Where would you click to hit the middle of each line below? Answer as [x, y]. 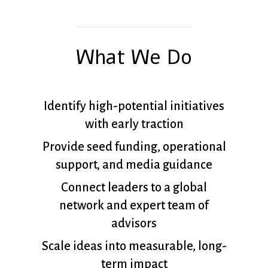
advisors [134, 223]
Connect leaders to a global [134, 188]
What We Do [134, 57]
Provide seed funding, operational [134, 147]
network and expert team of [134, 205]
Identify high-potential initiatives [134, 106]
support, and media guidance [134, 165]
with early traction [134, 124]
